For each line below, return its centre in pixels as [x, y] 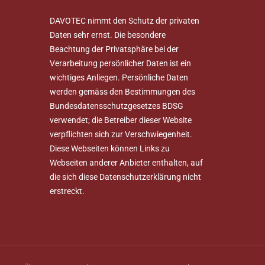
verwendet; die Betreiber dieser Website [120, 120]
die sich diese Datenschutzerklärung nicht [125, 177]
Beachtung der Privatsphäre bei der [114, 49]
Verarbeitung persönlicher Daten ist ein [120, 63]
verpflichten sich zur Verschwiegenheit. [121, 134]
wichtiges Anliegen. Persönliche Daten [119, 77]
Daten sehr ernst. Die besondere [107, 35]
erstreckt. [67, 191]
